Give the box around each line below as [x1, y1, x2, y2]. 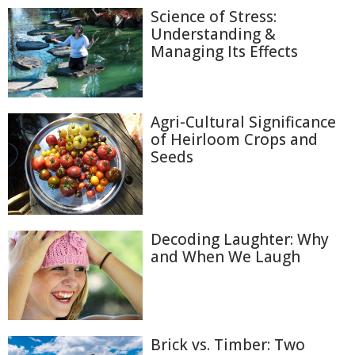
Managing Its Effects [151, 41, 298, 62]
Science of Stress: [151, 6, 277, 27]
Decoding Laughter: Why [151, 228, 329, 250]
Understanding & [151, 24, 276, 44]
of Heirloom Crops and [151, 129, 318, 151]
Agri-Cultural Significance [151, 112, 336, 133]
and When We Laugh [151, 246, 300, 267]
